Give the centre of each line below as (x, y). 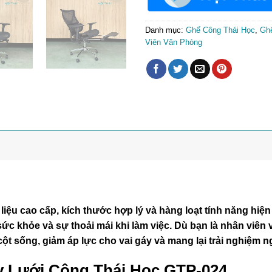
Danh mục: (165, 30)
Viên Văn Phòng (174, 42)
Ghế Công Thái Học (220, 30)
